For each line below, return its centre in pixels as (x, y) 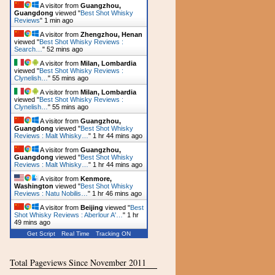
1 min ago (59, 20)
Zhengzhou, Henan (111, 34)
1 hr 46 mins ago (117, 193)
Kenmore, (96, 179)
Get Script (41, 234)
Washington (34, 186)
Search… (28, 49)
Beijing (92, 207)
